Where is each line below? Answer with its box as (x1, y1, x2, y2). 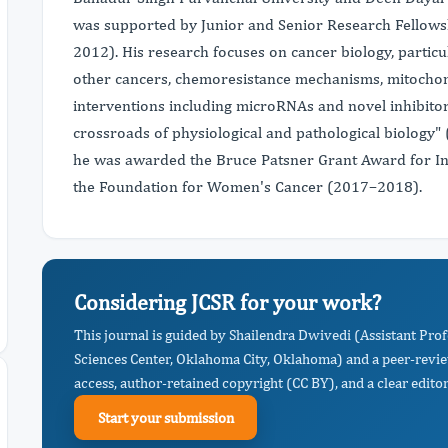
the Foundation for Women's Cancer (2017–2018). (73, 177, 422, 195)
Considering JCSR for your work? (74, 289, 381, 315)
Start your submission (97, 408, 234, 426)
